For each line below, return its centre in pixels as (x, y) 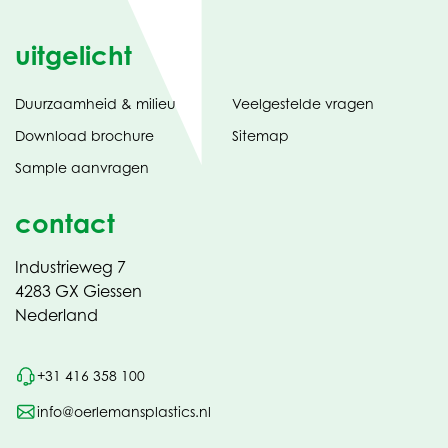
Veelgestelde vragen (302, 103)
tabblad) (401, 104)
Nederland (56, 314)
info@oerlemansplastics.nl (124, 411)
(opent (176, 134)
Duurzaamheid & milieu (95, 103)
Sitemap (260, 135)
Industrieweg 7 (70, 266)
